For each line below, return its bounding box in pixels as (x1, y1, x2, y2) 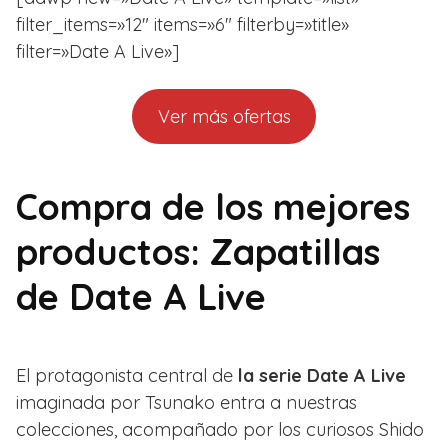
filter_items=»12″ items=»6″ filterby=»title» (16, 12, 349, 36)
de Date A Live (16, 273, 266, 319)
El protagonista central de (16, 363, 238, 387)
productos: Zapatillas (16, 228, 380, 274)
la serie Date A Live (238, 363, 406, 387)
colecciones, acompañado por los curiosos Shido (16, 417, 424, 441)
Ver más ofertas (157, 104, 291, 128)
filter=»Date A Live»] (16, 39, 179, 63)
